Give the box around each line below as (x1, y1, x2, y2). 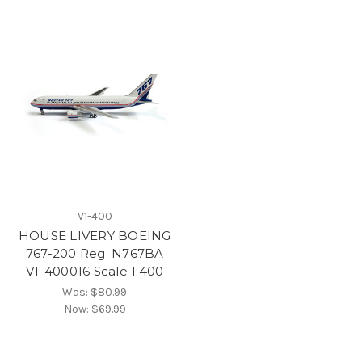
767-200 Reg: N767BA (25, 245, 164, 261)
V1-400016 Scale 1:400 (26, 263, 164, 279)
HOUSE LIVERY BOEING (18, 227, 171, 243)
